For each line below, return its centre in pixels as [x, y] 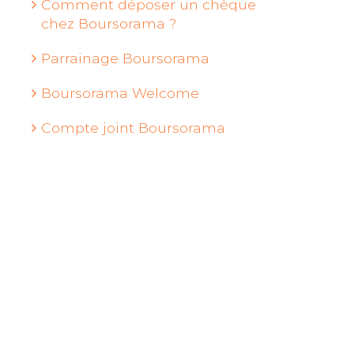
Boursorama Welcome [120, 93]
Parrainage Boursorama [125, 58]
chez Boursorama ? [109, 23]
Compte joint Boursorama [133, 128]
